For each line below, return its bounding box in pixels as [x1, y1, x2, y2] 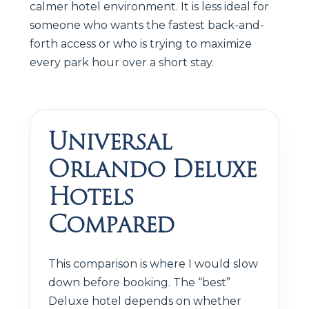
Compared [48, 205, 175, 243]
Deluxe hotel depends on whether [48, 294, 241, 308]
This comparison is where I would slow [48, 257, 258, 270]
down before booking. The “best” [48, 275, 230, 289]
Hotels [48, 177, 133, 215]
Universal [48, 122, 172, 160]
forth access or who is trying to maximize [30, 37, 252, 50]
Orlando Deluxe [48, 150, 257, 188]
